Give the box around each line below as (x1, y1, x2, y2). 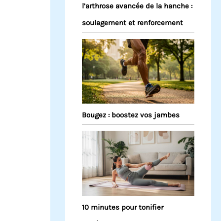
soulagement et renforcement (82, 18, 183, 28)
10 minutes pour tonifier (82, 202, 163, 212)
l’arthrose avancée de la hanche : (82, 1, 192, 11)
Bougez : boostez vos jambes (82, 110, 180, 120)
